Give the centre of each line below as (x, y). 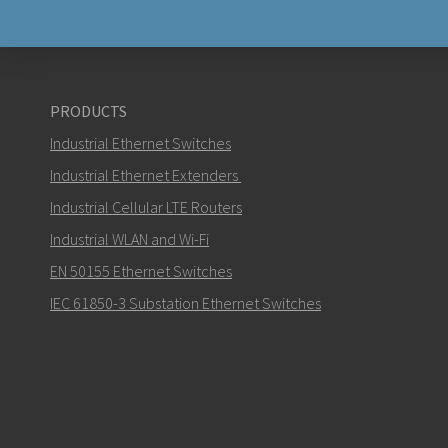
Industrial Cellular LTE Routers (146, 207)
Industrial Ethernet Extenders (144, 175)
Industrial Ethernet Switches (140, 143)
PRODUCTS (88, 111)
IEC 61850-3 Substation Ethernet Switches (185, 303)
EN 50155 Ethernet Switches (141, 271)
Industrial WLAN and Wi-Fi (129, 239)
